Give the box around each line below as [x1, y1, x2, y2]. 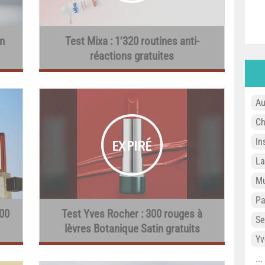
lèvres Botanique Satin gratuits [64, 222, 200, 235]
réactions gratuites [90, 49, 174, 63]
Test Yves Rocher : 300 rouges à [62, 207, 202, 221]
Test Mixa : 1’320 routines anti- [64, 34, 199, 48]
